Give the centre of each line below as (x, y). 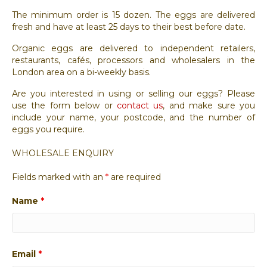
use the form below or (64, 105)
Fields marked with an (59, 177)
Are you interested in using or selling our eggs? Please (133, 93)
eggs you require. (48, 129)
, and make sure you (209, 105)
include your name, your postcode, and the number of (133, 117)
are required (135, 177)
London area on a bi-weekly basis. (81, 72)
